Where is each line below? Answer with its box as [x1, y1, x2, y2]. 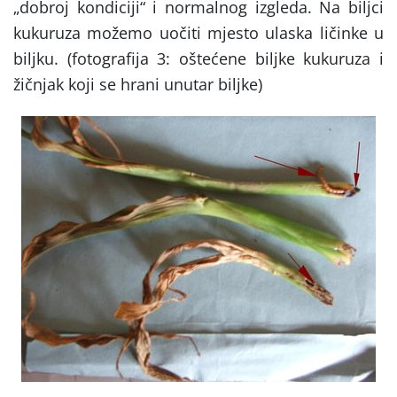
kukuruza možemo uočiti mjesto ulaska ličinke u [13, 22, 384, 44]
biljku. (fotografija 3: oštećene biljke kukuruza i [13, 48, 384, 70]
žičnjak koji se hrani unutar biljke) [13, 74, 262, 96]
